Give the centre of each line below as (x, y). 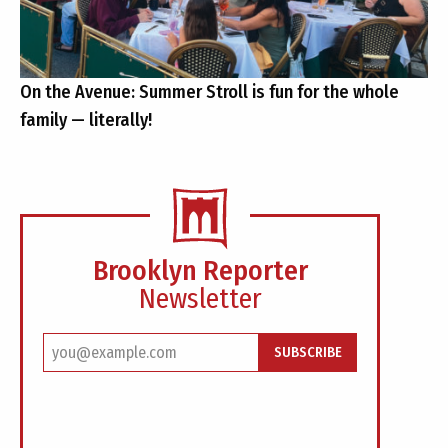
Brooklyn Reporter (200, 270)
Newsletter (200, 298)
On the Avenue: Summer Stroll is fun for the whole (209, 92)
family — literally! (86, 120)
